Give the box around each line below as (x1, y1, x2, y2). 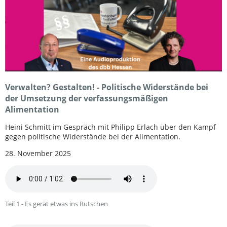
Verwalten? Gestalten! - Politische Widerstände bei (5, 82, 208, 93)
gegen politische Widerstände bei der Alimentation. (5, 132, 180, 141)
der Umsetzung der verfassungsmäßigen (5, 93, 168, 104)
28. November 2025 (5, 148, 71, 158)
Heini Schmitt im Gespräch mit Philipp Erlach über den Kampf (5, 122, 216, 132)
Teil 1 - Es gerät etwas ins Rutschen (5, 199, 108, 208)
